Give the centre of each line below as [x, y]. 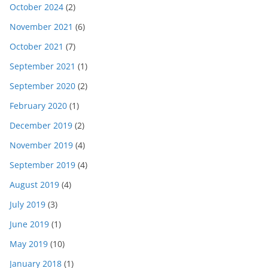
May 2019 [29, 244]
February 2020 [38, 106]
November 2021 [41, 27]
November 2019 [41, 145]
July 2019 [28, 205]
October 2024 [36, 7]
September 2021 [42, 66]
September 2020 [42, 86]
